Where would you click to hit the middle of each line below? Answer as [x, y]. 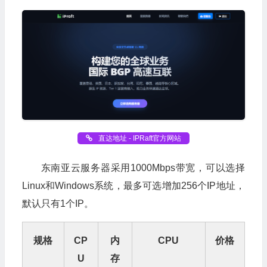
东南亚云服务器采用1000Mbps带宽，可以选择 [143, 167]
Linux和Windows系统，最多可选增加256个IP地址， [133, 185]
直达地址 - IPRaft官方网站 [139, 138]
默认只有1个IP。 [58, 203]
